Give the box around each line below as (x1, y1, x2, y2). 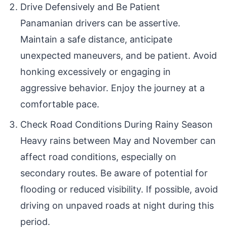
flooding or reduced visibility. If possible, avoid (20, 184, 218, 195)
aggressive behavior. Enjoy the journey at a (20, 83, 205, 93)
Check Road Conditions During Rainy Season (20, 119, 213, 130)
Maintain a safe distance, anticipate (20, 34, 172, 45)
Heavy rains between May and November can (20, 135, 216, 146)
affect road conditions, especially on (20, 152, 176, 162)
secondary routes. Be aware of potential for (20, 168, 208, 178)
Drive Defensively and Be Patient (20, 2, 160, 12)
